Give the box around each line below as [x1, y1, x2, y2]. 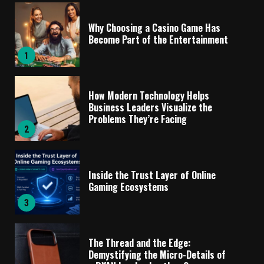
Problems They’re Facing [88, 111, 187, 126]
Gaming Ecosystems [88, 179, 169, 194]
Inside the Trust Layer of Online [88, 167, 216, 182]
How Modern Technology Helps [88, 88, 209, 103]
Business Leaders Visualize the [88, 100, 212, 114]
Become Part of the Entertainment [88, 32, 228, 47]
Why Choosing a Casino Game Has [88, 20, 220, 35]
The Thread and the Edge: [88, 235, 191, 250]
